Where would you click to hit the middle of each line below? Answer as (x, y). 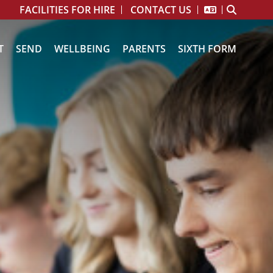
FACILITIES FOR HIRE (67, 10)
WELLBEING (82, 49)
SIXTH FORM (207, 49)
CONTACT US (161, 10)
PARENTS (144, 49)
